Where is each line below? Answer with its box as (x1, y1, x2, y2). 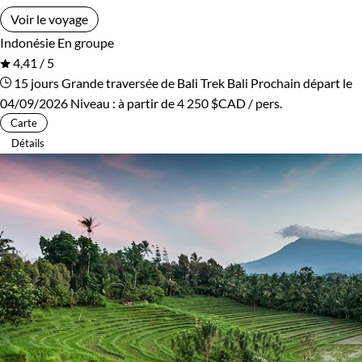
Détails (11, 136, 44, 149)
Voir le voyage (11, 11, 88, 27)
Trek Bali (200, 74, 248, 90)
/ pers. (246, 95, 282, 111)
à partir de (118, 95, 177, 111)
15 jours (11, 74, 59, 90)
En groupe (57, 34, 114, 50)
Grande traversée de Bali (61, 74, 198, 90)
